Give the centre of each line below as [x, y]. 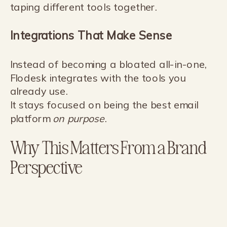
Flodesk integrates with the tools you [98, 78]
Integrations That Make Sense [91, 35]
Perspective [46, 166]
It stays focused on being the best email [104, 105]
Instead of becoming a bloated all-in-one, [108, 64]
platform [31, 119]
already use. [39, 91]
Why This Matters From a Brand [108, 146]
